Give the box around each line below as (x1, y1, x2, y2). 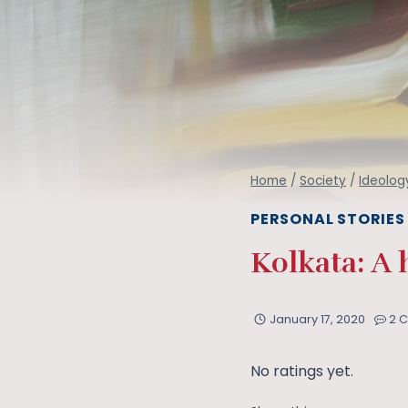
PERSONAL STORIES (250, 209, 405, 230)
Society (300, 171, 346, 189)
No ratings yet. (250, 360, 353, 382)
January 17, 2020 (269, 311, 365, 327)
